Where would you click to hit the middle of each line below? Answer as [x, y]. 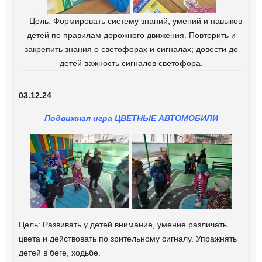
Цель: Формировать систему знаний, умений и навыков [131, 21]
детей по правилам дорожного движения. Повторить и [131, 35]
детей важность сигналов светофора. [131, 63]
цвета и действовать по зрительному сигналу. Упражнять [127, 239]
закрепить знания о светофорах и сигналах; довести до [131, 49]
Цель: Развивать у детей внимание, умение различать [123, 225]
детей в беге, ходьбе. [59, 253]
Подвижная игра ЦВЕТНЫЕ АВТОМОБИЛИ [131, 118]
